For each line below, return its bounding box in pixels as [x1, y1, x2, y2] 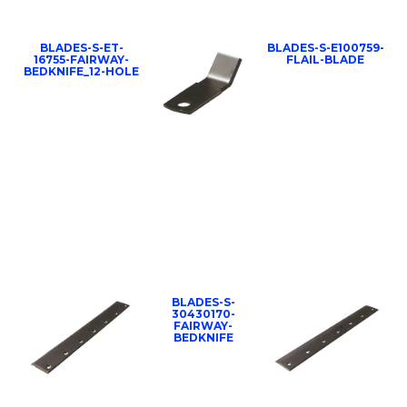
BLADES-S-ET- [39, 40, 124, 55]
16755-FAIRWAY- [34, 52, 130, 66]
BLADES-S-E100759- [266, 40, 384, 55]
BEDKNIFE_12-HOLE [24, 64, 140, 78]
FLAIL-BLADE [286, 52, 365, 66]
